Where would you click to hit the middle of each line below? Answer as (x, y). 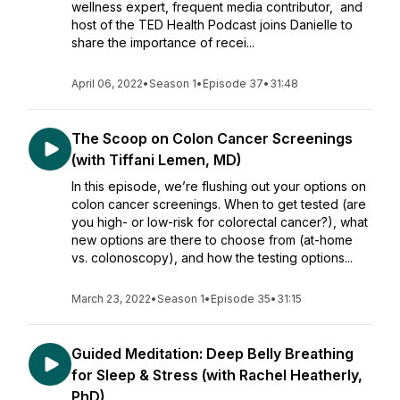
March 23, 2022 (111, 299)
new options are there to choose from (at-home (212, 240)
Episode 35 (241, 299)
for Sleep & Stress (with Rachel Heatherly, (217, 375)
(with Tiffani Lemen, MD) (156, 160)
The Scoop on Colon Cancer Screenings (212, 138)
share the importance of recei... (163, 42)
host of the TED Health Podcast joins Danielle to (212, 25)
